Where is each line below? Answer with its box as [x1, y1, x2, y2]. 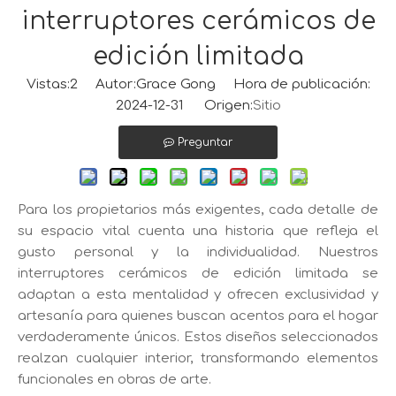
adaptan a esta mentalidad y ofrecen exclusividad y [18, 287, 378, 303]
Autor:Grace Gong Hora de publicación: [77, 77, 370, 93]
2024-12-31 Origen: [115, 98, 253, 114]
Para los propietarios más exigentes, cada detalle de [18, 202, 378, 218]
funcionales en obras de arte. [18, 372, 211, 388]
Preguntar [178, 136, 232, 149]
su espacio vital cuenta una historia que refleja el [18, 224, 378, 240]
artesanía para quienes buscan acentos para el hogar [18, 308, 378, 324]
